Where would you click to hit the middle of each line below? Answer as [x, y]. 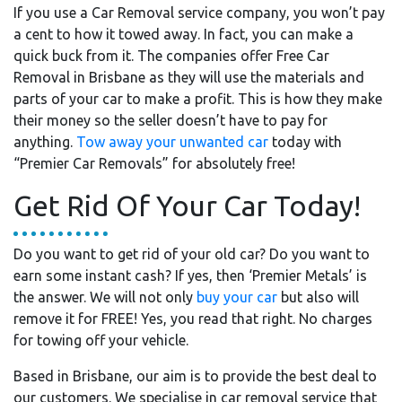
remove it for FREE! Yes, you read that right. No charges [193, 319]
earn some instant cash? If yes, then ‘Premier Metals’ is [190, 275]
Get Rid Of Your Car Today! [187, 205]
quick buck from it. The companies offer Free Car [171, 56]
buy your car [237, 297]
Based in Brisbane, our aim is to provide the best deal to [195, 376]
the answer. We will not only [105, 297]
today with [305, 142]
